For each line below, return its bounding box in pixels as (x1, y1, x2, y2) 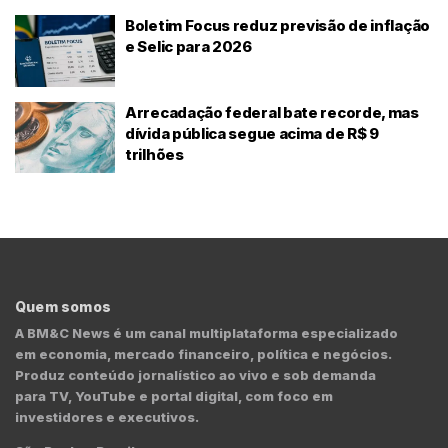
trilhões (125, 144, 184, 164)
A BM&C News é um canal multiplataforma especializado (15, 325, 398, 342)
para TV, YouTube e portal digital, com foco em (15, 388, 333, 405)
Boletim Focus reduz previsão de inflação (125, 16, 430, 36)
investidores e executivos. (15, 409, 199, 426)
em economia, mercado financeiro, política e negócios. (15, 346, 391, 363)
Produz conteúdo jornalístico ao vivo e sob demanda (15, 367, 376, 384)
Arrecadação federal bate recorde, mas (125, 102, 419, 122)
